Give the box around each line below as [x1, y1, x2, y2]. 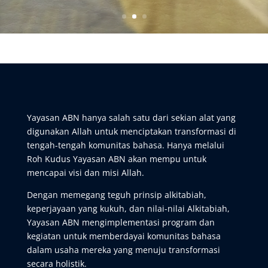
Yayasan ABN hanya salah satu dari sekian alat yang [26, 112, 236, 123]
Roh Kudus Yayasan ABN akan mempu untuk [26, 153, 206, 165]
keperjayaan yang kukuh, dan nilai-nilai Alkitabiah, [26, 203, 230, 214]
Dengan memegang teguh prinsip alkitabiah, [26, 189, 206, 200]
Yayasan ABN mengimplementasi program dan [26, 217, 215, 228]
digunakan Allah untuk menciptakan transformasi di [26, 126, 236, 137]
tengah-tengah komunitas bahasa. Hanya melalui [26, 139, 224, 151]
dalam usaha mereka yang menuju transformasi [26, 244, 220, 255]
